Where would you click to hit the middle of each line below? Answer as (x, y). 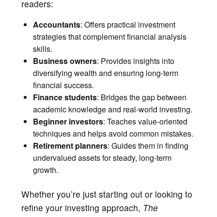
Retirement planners (70, 145)
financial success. (63, 85)
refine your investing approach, (82, 207)
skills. (43, 48)
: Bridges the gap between (142, 97)
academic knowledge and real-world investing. (113, 109)
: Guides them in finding (148, 145)
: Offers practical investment (128, 24)
